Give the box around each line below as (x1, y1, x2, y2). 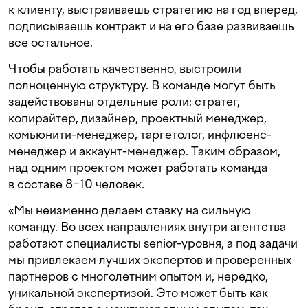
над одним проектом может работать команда (8, 159, 267, 175)
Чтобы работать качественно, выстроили (8, 60, 241, 76)
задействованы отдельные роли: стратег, (8, 93, 240, 109)
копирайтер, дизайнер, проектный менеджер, (8, 110, 267, 125)
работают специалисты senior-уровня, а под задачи (8, 235, 298, 250)
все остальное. (8, 34, 93, 49)
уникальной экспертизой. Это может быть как (8, 285, 268, 300)
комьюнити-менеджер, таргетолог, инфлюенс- (8, 126, 272, 142)
